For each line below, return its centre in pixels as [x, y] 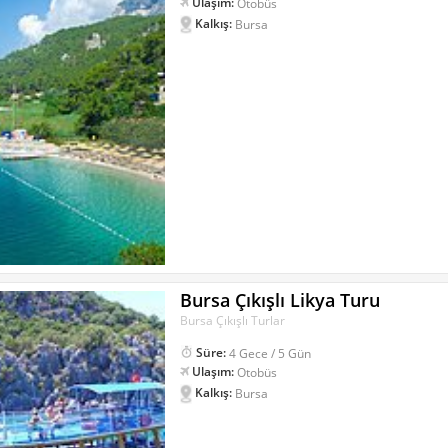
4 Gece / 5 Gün [270, 353]
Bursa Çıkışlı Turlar [233, 321]
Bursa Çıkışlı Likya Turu [280, 300]
